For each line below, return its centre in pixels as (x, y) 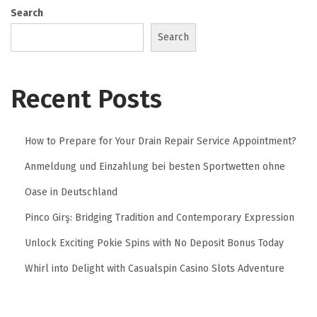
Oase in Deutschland (71, 192)
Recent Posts (86, 99)
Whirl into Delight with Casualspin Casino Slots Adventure (155, 269)
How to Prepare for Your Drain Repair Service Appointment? (161, 142)
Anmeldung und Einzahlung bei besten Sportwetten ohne (155, 167)
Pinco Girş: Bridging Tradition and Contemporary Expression (160, 218)
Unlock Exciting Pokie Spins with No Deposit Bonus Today (154, 243)
